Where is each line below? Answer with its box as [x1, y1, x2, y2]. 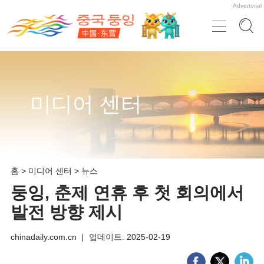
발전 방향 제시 [10, 203, 123, 222]
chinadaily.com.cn [10, 232, 77, 242]
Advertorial [233, 2, 262, 9]
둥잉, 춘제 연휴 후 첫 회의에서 [10, 183, 244, 203]
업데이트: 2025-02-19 [88, 232, 170, 242]
